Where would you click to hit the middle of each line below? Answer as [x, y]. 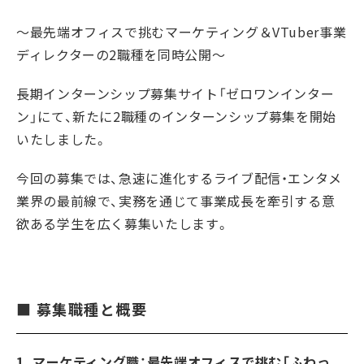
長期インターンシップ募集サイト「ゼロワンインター [175, 93]
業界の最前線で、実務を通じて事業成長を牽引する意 [176, 201]
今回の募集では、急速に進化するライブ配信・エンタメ [179, 178]
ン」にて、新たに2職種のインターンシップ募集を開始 [177, 116]
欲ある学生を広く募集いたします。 [123, 223]
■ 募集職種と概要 [82, 309]
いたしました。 [62, 139]
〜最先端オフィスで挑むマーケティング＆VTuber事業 [182, 32]
